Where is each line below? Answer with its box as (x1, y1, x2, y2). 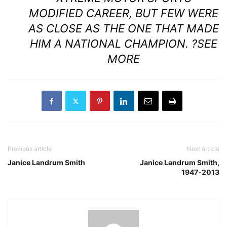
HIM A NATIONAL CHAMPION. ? (30, 37, 197, 51)
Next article (187, 145, 219, 153)
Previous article (8, 145, 52, 153)
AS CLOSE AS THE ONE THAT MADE (28, 22, 219, 35)
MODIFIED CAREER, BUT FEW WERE (29, 7, 218, 20)
